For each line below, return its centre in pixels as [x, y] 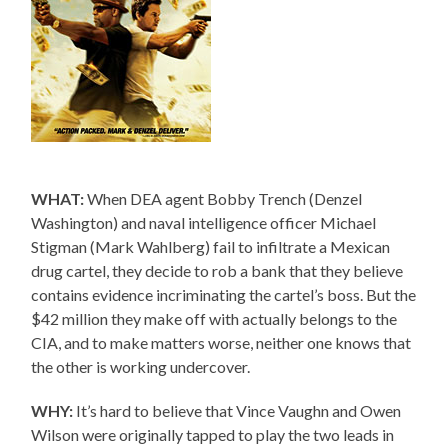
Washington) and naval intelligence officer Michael [204, 222]
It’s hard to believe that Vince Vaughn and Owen [237, 410]
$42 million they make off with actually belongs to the [214, 318]
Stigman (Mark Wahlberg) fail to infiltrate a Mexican [211, 246]
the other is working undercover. [141, 366]
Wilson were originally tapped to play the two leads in [213, 434]
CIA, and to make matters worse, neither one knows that [221, 342]
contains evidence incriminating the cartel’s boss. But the [224, 294]
